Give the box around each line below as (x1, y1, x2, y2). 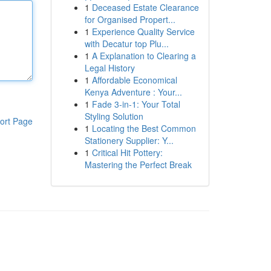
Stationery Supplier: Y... (84, 134, 174, 146)
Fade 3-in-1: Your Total (91, 98, 180, 110)
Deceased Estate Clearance (91, 1, 199, 13)
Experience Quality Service (91, 25, 195, 38)
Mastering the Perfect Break (84, 158, 192, 171)
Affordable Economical (91, 74, 177, 86)
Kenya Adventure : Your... (84, 86, 182, 98)
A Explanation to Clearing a (91, 50, 196, 62)
